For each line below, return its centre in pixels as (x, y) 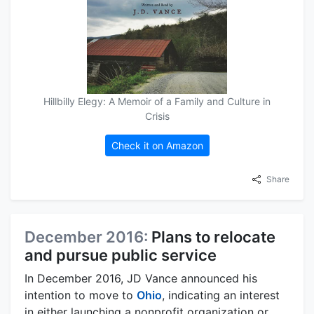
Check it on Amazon (157, 145)
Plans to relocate (213, 237)
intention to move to (81, 295)
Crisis (157, 116)
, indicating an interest (221, 295)
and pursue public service (121, 255)
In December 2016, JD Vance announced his (141, 278)
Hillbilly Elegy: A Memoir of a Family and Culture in (157, 101)
